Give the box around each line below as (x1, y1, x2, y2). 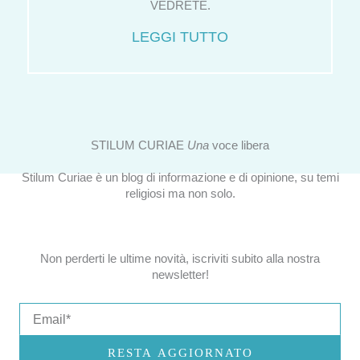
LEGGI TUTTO (132, 29, 228, 46)
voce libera (209, 139, 269, 153)
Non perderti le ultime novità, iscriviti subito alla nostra (40, 252, 320, 265)
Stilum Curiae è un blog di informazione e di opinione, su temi (21, 171, 339, 185)
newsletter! (151, 268, 209, 281)
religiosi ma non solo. (125, 187, 235, 201)
